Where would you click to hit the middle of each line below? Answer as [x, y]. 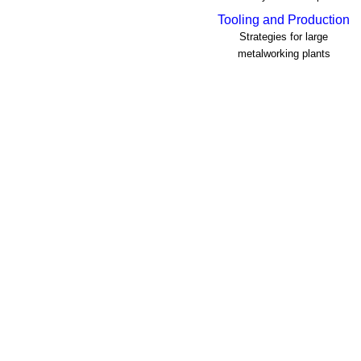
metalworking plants [284, 54]
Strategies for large [284, 37]
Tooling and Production [284, 20]
